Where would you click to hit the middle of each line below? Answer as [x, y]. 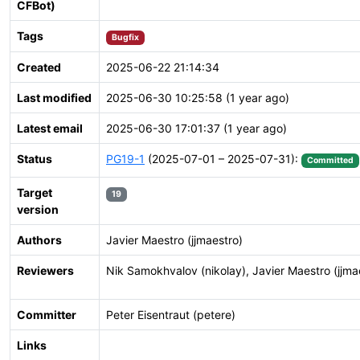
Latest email [50, 128]
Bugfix [125, 37]
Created [39, 67]
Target [35, 192]
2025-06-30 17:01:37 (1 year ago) [196, 128]
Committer [47, 315]
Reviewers [45, 270]
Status [35, 159]
